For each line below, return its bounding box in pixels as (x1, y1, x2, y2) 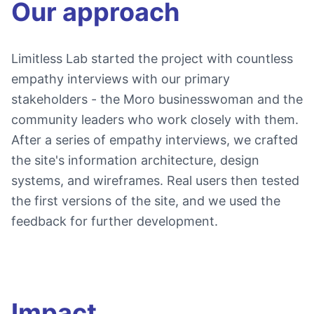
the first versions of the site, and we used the (11, 193, 280, 208)
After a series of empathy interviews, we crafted (11, 132, 298, 147)
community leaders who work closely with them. (11, 112, 299, 127)
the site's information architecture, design (11, 153, 259, 168)
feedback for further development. (11, 214, 218, 228)
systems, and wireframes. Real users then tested (11, 173, 299, 188)
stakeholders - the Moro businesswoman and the (11, 92, 303, 107)
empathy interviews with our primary (11, 71, 230, 86)
